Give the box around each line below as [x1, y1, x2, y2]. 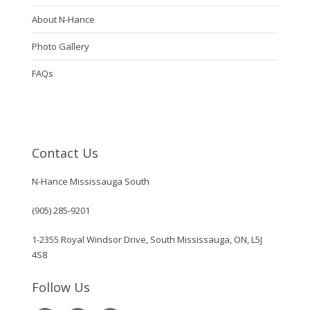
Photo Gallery [31, 39, 89, 53]
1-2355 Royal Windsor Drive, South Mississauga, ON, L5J [31, 232, 262, 246]
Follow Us [31, 278, 90, 295]
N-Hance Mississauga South [31, 174, 149, 188]
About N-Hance [31, 12, 95, 26]
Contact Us [31, 144, 98, 161]
